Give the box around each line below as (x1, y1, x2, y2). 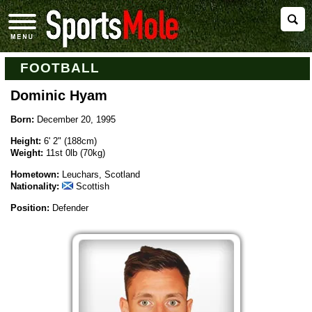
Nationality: (10, 181, 59, 192)
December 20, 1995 (36, 114, 116, 125)
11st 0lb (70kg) (45, 148, 105, 159)
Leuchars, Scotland (61, 169, 140, 180)
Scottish (75, 181, 109, 192)
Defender (52, 203, 88, 214)
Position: (10, 203, 49, 214)
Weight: (10, 148, 43, 159)
